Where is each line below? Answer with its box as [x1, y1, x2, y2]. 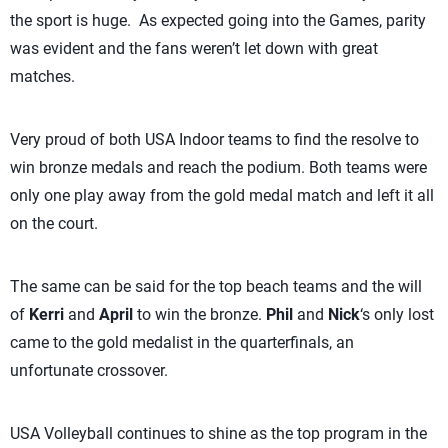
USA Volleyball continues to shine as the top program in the [10, 424, 427, 443]
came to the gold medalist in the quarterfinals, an [10, 333, 354, 352]
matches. [10, 67, 75, 86]
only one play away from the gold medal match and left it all [10, 186, 434, 205]
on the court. [10, 214, 98, 233]
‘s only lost [360, 305, 434, 324]
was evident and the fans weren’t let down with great [10, 39, 378, 58]
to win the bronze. [133, 305, 266, 324]
